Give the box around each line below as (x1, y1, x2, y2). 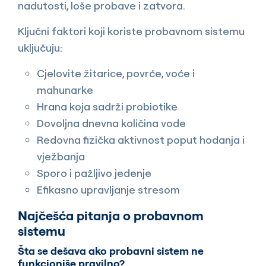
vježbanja (37, 150, 85, 164)
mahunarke (37, 83, 93, 97)
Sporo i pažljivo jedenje (37, 166, 151, 180)
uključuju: (18, 41, 62, 55)
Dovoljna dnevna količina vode (37, 116, 186, 131)
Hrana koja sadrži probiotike (37, 100, 178, 114)
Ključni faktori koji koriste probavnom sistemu (18, 24, 245, 39)
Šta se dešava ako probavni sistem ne (18, 244, 204, 258)
